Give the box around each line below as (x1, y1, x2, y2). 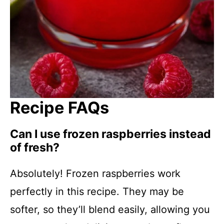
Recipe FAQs (10, 98, 109, 118)
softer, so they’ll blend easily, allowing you (10, 203, 210, 216)
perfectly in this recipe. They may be (10, 185, 184, 198)
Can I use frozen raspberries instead (10, 127, 211, 141)
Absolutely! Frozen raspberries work (10, 167, 180, 180)
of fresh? (10, 140, 59, 155)
